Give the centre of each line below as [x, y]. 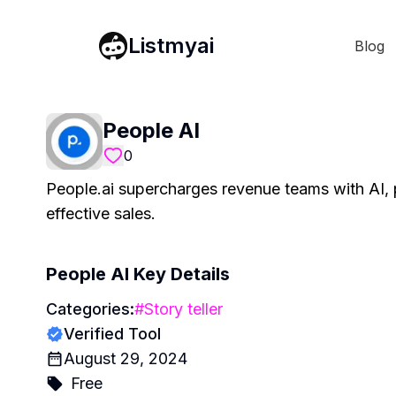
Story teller [183, 309]
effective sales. [101, 213]
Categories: [90, 309]
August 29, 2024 [126, 358]
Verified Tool [112, 334]
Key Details [179, 274]
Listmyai [171, 45]
